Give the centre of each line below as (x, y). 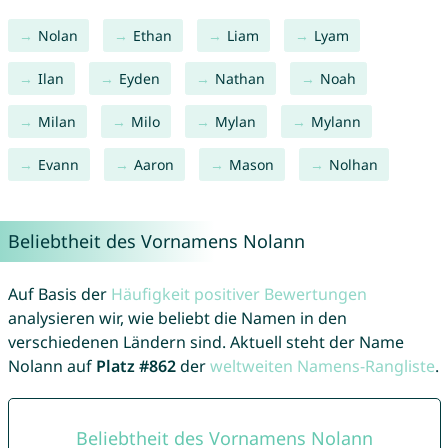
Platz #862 (135, 366)
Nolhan (353, 165)
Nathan (239, 79)
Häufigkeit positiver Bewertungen (238, 294)
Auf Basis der (59, 294)
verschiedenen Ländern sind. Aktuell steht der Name (205, 342)
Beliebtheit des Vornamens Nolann (156, 241)
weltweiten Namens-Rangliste (322, 366)
